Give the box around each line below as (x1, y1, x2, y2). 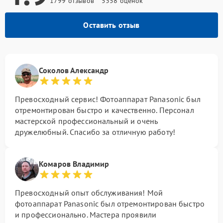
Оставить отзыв (83, 20, 140, 30)
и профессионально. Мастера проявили (15, 210, 157, 220)
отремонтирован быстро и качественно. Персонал (15, 105, 194, 115)
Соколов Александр (39, 65, 109, 75)
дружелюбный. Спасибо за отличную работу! (15, 127, 175, 137)
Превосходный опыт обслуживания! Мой (15, 188, 163, 198)
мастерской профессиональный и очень (15, 116, 158, 126)
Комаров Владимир (39, 159, 110, 169)
